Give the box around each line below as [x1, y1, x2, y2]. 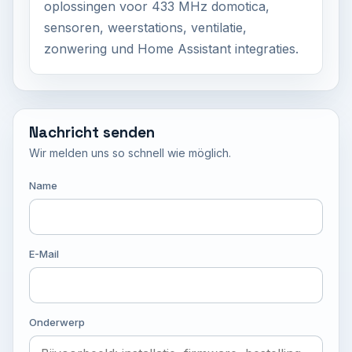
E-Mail [29, 247, 59, 260]
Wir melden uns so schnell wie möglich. [29, 146, 231, 159]
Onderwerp [29, 316, 85, 328]
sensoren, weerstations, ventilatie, [44, 20, 247, 35]
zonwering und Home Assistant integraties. [44, 41, 299, 57]
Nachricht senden [29, 123, 155, 142]
